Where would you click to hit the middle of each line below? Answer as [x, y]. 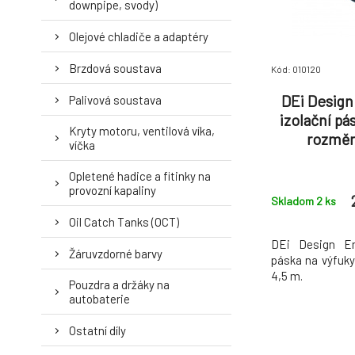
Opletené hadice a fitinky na [140, 176]
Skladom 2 [298, 200]
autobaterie [99, 299]
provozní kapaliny [113, 190]
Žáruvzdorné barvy [116, 253]
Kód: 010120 [296, 69]
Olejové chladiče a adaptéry [139, 36]
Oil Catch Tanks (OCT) [124, 221]
